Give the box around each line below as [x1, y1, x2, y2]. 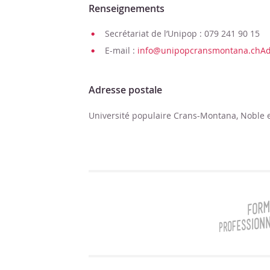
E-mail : [105, 45, 137, 56]
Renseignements [89, 2, 165, 15]
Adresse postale [89, 83, 162, 96]
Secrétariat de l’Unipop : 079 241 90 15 [105, 28, 260, 39]
